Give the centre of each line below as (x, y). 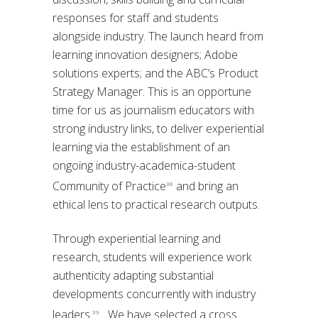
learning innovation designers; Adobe (145, 54)
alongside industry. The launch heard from (158, 36)
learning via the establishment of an (141, 147)
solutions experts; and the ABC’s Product (155, 73)
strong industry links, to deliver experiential (158, 128)
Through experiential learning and (137, 239)
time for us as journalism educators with (153, 110)
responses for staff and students (136, 17)
